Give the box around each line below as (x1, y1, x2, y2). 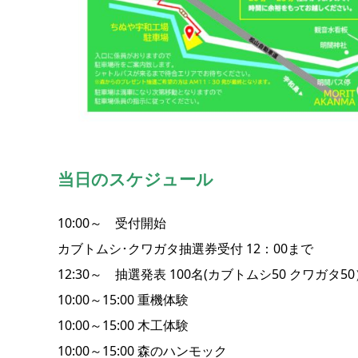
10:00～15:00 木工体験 (58, 316, 189, 335)
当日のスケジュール (58, 168, 213, 191)
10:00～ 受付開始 (58, 214, 166, 233)
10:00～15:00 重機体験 (58, 291, 189, 309)
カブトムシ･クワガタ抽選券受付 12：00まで (58, 240, 313, 258)
